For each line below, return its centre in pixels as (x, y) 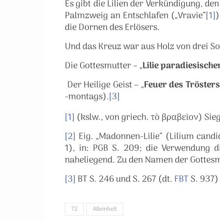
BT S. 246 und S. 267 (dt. (125, 179)
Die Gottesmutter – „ (104, 66)
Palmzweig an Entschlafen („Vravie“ (135, 16)
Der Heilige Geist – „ (104, 85)
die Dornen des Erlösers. (112, 28)
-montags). (87, 97)
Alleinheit (105, 209)
